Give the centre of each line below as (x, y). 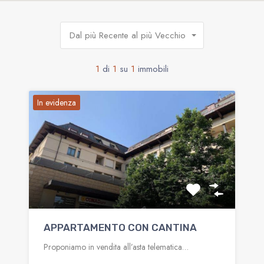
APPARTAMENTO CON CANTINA (120, 227)
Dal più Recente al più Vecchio (128, 35)
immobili (153, 69)
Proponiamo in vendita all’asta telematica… (116, 247)
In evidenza (57, 102)
